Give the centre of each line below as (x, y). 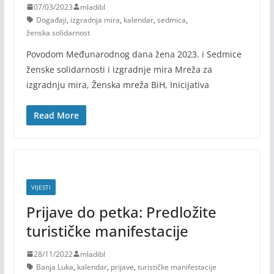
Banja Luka (54, 267)
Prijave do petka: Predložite (121, 212)
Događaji (51, 20)
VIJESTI (41, 187)
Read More (56, 115)
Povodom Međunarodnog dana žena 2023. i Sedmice (134, 54)
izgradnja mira (95, 20)
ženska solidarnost (58, 32)
